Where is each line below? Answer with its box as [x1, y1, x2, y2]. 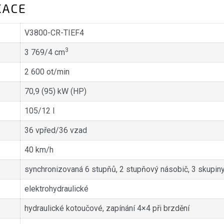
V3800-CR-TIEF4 [24, 28, 86, 38]
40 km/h [24, 145, 53, 155]
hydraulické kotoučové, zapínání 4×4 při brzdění [24, 203, 191, 213]
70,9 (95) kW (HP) [24, 86, 86, 96]
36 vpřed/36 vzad [24, 125, 89, 135]
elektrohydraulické [24, 184, 90, 194]
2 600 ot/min [24, 67, 69, 77]
